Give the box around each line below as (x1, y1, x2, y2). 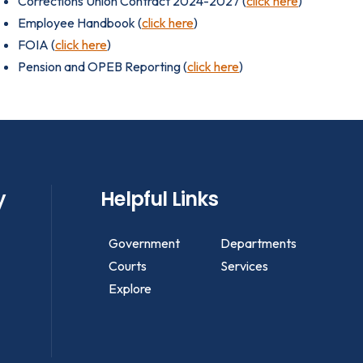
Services (220, 258, 268, 274)
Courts (109, 258, 147, 274)
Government (109, 235, 181, 251)
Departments (220, 235, 297, 251)
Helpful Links (100, 186, 218, 212)
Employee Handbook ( (18, 15, 142, 31)
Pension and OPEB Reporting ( (18, 58, 187, 75)
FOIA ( (18, 36, 55, 53)
